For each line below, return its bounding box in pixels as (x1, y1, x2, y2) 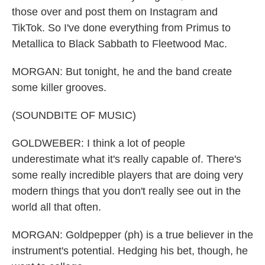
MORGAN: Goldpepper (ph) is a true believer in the (12, 229, 253, 241)
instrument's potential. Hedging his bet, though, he (12, 245, 248, 257)
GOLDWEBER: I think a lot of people (12, 137, 185, 149)
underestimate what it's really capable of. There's (12, 153, 241, 165)
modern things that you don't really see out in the (12, 185, 241, 197)
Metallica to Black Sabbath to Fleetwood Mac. (12, 38, 227, 50)
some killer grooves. (12, 82, 106, 93)
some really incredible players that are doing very (12, 169, 243, 181)
